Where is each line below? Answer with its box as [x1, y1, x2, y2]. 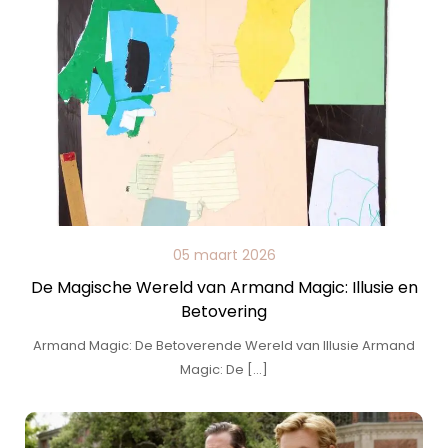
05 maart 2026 [172, 245, 276, 265]
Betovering [181, 300, 267, 323]
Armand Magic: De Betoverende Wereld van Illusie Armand [33, 336, 415, 355]
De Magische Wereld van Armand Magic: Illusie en [30, 276, 418, 299]
